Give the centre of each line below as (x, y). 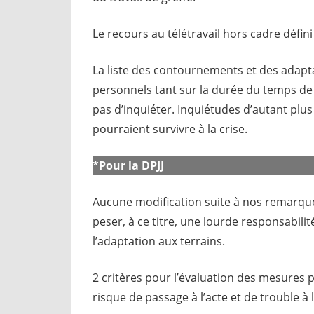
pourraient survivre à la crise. (170, 129)
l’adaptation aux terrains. (159, 241)
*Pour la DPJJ (128, 165)
